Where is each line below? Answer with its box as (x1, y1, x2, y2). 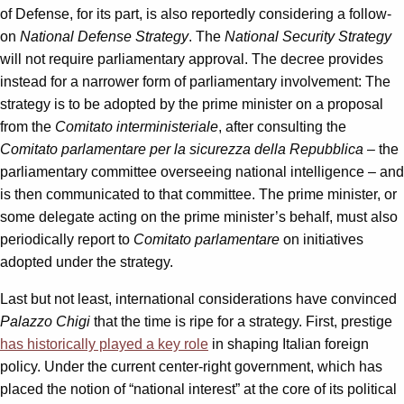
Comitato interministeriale (55, 118, 218, 134)
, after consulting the (218, 118, 346, 134)
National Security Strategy (225, 28, 391, 44)
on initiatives (280, 231, 363, 247)
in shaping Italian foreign (208, 335, 369, 352)
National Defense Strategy (20, 28, 188, 44)
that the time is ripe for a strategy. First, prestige (90, 313, 392, 329)
